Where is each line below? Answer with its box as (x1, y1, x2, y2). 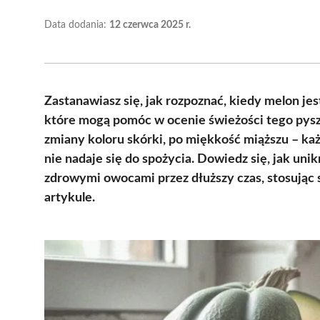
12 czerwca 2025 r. (109, 19, 191, 30)
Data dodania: (44, 19, 109, 30)
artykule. (44, 191, 95, 204)
